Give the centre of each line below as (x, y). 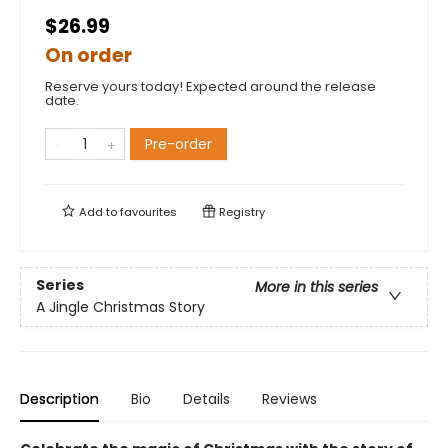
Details (206, 399)
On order (88, 55)
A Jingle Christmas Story (120, 307)
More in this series (316, 287)
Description (59, 399)
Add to (98, 212)
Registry (240, 212)
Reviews (289, 399)
